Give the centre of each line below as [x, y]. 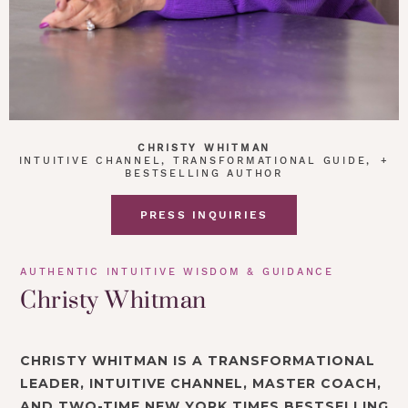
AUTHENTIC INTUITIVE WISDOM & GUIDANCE [177, 272]
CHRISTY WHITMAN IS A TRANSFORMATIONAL [198, 361]
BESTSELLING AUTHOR [204, 174]
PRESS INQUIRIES [204, 215]
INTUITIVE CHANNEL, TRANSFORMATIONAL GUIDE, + [204, 161]
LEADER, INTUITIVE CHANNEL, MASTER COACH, [201, 384]
